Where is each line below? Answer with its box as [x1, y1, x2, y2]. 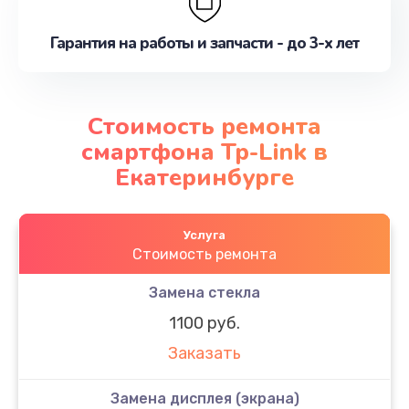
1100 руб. [169, 312, 240, 333]
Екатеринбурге [115, 161, 294, 194]
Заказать [168, 343, 241, 364]
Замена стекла [149, 283, 260, 301]
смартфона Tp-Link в [81, 135, 328, 168]
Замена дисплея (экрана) [110, 389, 299, 407]
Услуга [184, 227, 225, 242]
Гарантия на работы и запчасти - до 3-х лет [50, 33, 359, 54]
